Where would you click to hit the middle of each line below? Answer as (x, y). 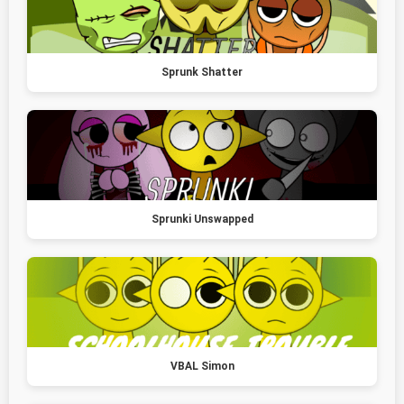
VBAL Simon (202, 366)
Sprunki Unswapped (202, 219)
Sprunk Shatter (202, 72)
